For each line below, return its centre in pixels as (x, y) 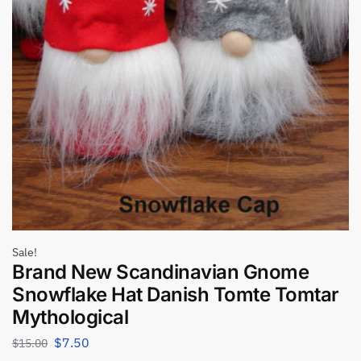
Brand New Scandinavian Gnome (160, 272)
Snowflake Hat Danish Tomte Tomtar (176, 294)
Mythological (70, 317)
